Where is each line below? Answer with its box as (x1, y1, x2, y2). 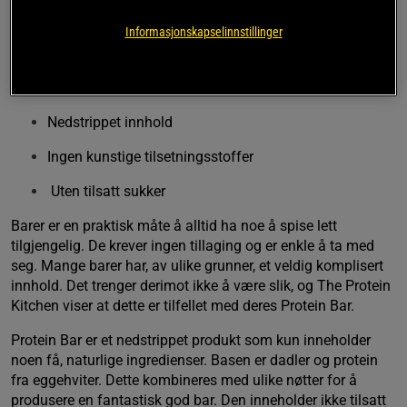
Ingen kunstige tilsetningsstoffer (47, 147, 253, 165)
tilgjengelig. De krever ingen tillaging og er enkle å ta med (11, 236, 374, 254)
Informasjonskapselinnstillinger (124, 24, 283, 39)
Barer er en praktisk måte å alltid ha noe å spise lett (11, 216, 337, 234)
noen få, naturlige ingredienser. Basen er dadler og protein (11, 351, 378, 369)
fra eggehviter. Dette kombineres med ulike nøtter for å (11, 371, 357, 389)
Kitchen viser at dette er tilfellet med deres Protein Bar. (11, 296, 354, 314)
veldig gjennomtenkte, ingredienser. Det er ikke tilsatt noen (11, 4, 381, 22)
